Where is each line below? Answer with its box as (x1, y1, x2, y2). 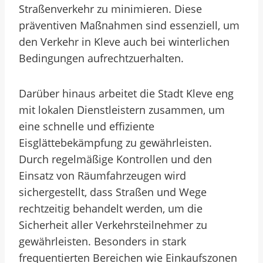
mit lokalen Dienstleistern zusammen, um (19, 103, 225, 117)
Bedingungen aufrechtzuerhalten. (19, 51, 184, 65)
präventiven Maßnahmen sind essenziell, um (19, 18, 240, 32)
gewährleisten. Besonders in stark (19, 234, 186, 248)
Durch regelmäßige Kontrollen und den (19, 152, 212, 166)
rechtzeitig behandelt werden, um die (19, 201, 203, 215)
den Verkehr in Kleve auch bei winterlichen (19, 35, 230, 49)
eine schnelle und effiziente (19, 119, 154, 133)
